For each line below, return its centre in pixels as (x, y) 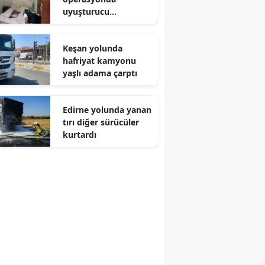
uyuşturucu (86, 11)
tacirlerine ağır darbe (105, 24)
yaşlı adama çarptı (100, 73)
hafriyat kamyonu (99, 60)
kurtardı (79, 134)
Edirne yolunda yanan (107, 109)
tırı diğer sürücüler (101, 122)
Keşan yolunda (92, 48)
